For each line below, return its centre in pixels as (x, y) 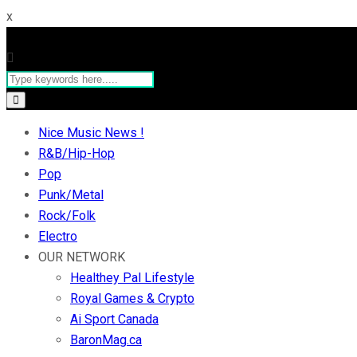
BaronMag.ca (106, 340)
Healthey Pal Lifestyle (132, 278)
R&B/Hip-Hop (76, 153)
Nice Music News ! (91, 133)
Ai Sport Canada (114, 319)
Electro (58, 236)
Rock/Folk (67, 216)
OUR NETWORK (82, 257)
